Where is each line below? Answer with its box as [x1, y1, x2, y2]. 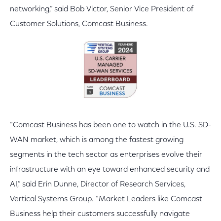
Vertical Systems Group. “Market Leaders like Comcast [10, 195, 202, 204]
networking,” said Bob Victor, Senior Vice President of [10, 5, 193, 13]
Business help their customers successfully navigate [10, 210, 190, 219]
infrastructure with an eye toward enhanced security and [10, 166, 210, 174]
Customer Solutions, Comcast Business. [10, 20, 148, 28]
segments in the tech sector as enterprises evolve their [10, 151, 202, 159]
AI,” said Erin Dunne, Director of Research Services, [10, 181, 185, 189]
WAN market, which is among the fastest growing [10, 136, 184, 145]
